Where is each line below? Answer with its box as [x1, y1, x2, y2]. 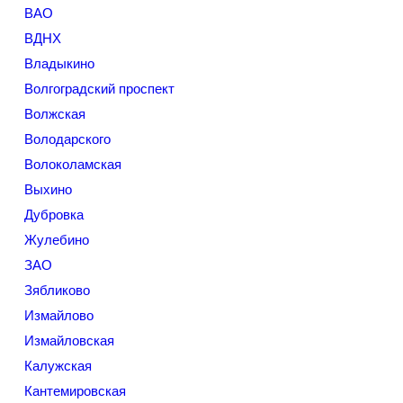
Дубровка [24, 207, 84, 222]
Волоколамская [24, 157, 121, 172]
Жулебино [24, 232, 89, 247]
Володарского [24, 131, 111, 147]
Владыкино [24, 56, 94, 71]
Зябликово [24, 282, 90, 298]
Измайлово [24, 308, 94, 323]
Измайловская [24, 333, 114, 348]
